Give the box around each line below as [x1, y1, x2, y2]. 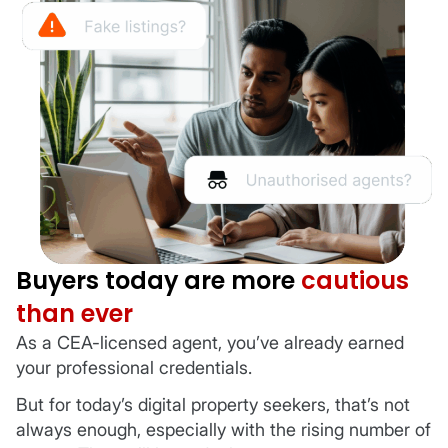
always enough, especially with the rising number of [16, 419, 431, 441]
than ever [16, 296, 133, 330]
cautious [301, 263, 409, 297]
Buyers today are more [16, 263, 301, 297]
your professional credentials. [16, 356, 252, 378]
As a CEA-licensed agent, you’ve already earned [16, 331, 404, 353]
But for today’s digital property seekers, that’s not [16, 394, 410, 416]
